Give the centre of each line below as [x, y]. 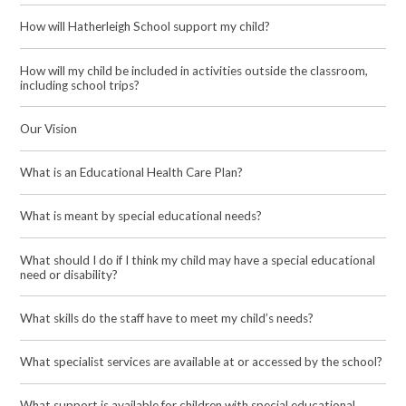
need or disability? [69, 274]
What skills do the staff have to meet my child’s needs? [167, 318]
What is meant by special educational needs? [141, 216]
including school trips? [80, 85]
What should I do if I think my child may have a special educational [198, 260]
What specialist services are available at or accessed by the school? [202, 362]
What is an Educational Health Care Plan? [132, 173]
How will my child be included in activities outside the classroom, [194, 70]
